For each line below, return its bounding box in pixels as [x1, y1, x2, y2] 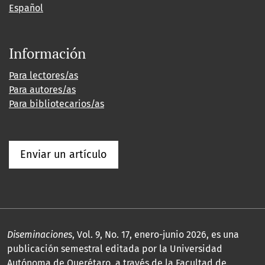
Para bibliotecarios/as [9, 98, 104, 110]
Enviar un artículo [20, 148, 107, 161]
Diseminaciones [7, 229, 72, 241]
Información [9, 44, 86, 63]
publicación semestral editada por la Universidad [7, 243, 222, 255]
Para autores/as [9, 84, 76, 96]
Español [9, 2, 43, 14]
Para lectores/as [9, 70, 78, 82]
